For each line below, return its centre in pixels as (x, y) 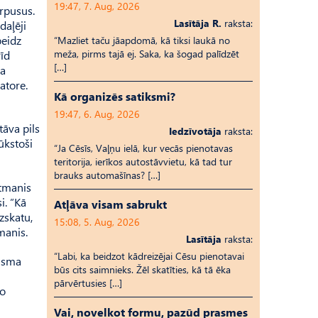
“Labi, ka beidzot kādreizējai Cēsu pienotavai (149, 256)
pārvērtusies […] (88, 283)
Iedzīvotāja (195, 131)
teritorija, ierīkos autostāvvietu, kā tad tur (143, 161)
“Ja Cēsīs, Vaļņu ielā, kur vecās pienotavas (143, 148)
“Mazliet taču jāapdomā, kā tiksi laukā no (142, 40)
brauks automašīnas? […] (107, 175)
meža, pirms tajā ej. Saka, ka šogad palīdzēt (147, 54)
